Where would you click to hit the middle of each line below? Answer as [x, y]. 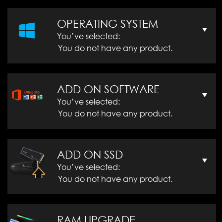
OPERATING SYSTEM [108, 24]
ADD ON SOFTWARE [108, 89]
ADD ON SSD [90, 155]
